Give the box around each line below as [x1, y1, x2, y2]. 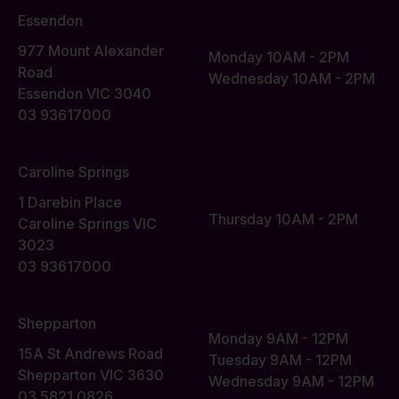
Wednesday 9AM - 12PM [208, 372, 374, 391]
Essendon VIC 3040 [18, 85, 151, 103]
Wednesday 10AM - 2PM [208, 69, 375, 88]
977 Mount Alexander [18, 42, 164, 61]
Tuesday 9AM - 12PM [208, 351, 352, 370]
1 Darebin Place [18, 193, 122, 212]
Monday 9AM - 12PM [208, 330, 348, 348]
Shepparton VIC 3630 [18, 366, 164, 385]
